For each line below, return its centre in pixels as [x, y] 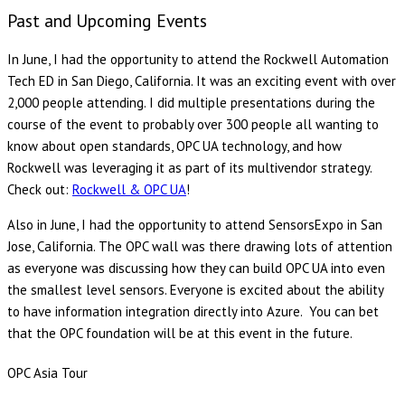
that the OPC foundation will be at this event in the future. [180, 334]
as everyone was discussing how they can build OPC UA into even [196, 268]
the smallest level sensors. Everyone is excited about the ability [195, 290]
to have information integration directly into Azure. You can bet [193, 312]
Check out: [40, 190]
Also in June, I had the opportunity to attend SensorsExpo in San [195, 225]
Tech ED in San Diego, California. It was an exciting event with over [202, 81]
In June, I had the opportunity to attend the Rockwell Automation [198, 60]
